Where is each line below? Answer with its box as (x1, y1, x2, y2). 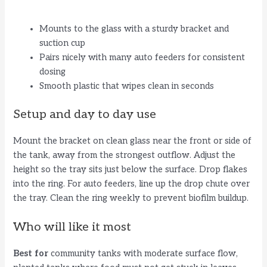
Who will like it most (13, 219, 132, 234)
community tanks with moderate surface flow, (48, 248, 238, 259)
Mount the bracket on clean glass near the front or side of (13, 135, 252, 146)
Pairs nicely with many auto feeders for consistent (39, 52, 246, 63)
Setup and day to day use (13, 107, 157, 122)
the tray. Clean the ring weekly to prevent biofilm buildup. (13, 193, 249, 203)
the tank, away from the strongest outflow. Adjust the (13, 150, 236, 160)
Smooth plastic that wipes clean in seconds (39, 80, 215, 91)
